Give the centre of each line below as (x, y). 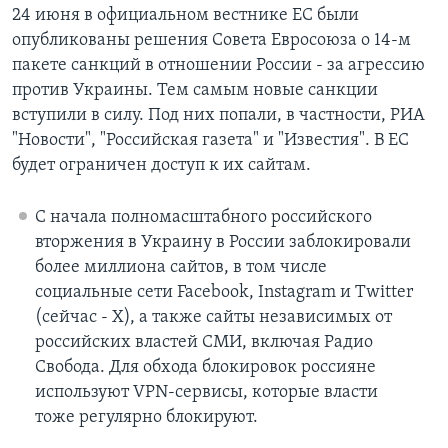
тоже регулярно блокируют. (146, 418)
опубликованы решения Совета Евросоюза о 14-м (211, 41)
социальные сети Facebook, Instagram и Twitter (223, 293)
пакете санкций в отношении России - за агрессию (218, 66)
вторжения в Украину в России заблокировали (222, 243)
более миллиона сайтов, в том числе (180, 268)
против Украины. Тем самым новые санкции (195, 91)
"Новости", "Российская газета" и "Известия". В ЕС (210, 141)
